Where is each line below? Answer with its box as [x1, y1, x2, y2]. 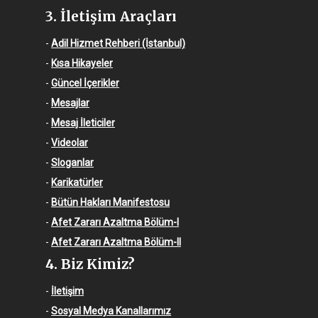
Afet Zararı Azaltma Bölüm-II [51, 236, 181, 248]
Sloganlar [51, 157, 94, 169]
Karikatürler [51, 177, 103, 189]
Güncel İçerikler [51, 77, 119, 89]
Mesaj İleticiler [51, 117, 115, 129]
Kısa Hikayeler [51, 57, 113, 70]
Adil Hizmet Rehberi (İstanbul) [51, 38, 185, 50]
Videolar [51, 137, 88, 149]
